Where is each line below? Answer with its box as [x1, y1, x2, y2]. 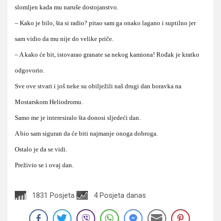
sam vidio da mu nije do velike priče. [15, 35, 113, 42]
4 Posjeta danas [94, 190, 146, 200]
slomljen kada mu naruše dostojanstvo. [15, 3, 118, 11]
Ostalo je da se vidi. [15, 145, 67, 153]
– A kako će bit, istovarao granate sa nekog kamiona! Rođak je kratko [15, 50, 199, 58]
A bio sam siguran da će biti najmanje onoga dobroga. [15, 129, 158, 137]
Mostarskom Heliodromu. [15, 98, 83, 106]
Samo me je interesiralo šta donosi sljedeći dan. [15, 113, 141, 121]
